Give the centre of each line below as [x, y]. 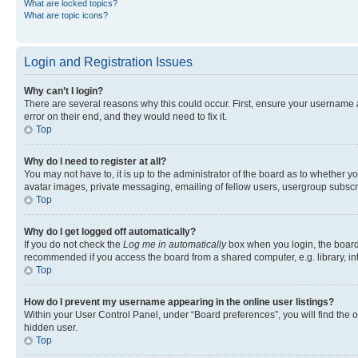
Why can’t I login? [64, 91]
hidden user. [51, 328]
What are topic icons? [66, 15]
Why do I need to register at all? [95, 161]
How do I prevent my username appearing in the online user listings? [179, 302]
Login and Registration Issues [108, 62]
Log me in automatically [175, 245]
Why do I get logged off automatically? [110, 232]
